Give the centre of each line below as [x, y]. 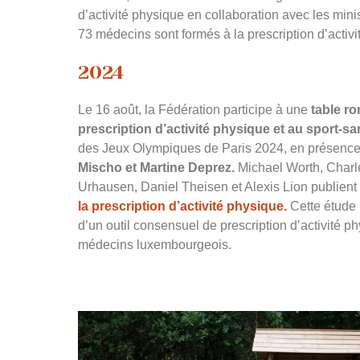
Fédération [189, 110]
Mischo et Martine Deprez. [156, 168]
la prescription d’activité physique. [182, 206]
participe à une [266, 110]
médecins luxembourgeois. [155, 245]
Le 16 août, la [118, 110]
